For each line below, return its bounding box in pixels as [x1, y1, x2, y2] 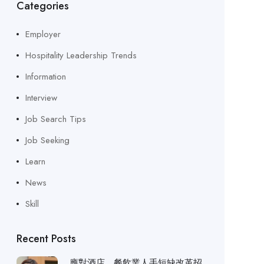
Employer [25, 28, 61, 41]
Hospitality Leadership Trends [25, 49, 137, 62]
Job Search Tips [25, 113, 86, 126]
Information [25, 70, 66, 83]
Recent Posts [16, 231, 76, 246]
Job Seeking [25, 134, 70, 147]
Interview [25, 91, 57, 104]
